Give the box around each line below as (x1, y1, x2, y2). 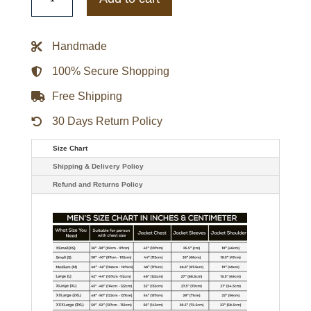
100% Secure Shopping (51, 65, 169, 77)
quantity (30, 42, 72, 53)
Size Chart (52, 144, 87, 152)
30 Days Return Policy (51, 115, 162, 127)
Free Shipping (51, 90, 122, 102)
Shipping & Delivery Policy (52, 162, 144, 170)
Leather (30, 21, 67, 33)
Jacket (30, 31, 62, 43)
